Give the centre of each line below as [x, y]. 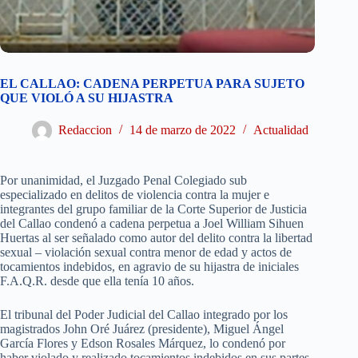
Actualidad [281, 130]
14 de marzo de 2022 [183, 130]
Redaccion [85, 130]
